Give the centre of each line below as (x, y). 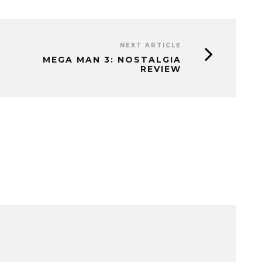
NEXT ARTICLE (151, 45)
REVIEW (161, 69)
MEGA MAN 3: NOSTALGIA (112, 60)
